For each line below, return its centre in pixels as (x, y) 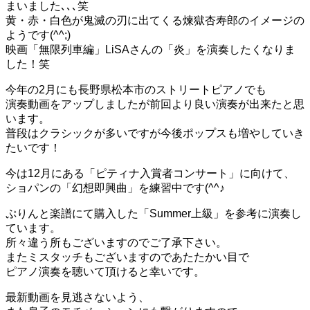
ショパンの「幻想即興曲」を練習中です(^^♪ (115, 188)
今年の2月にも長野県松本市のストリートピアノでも (136, 90)
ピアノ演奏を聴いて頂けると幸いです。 (105, 272)
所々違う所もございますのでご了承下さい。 (116, 243)
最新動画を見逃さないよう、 (77, 298)
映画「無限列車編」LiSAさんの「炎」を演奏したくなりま (151, 50)
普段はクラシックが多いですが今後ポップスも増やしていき (155, 134)
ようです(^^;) (38, 35)
